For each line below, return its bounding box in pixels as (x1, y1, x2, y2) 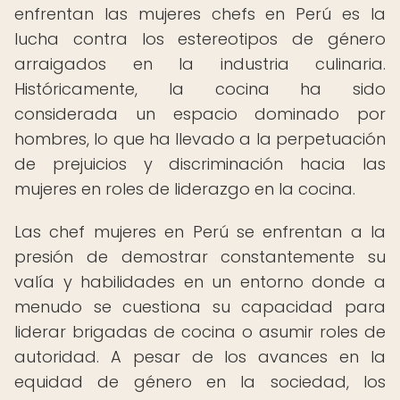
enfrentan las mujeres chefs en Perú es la (14, 3, 386, 25)
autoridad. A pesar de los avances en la (14, 346, 386, 368)
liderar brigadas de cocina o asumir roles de (14, 321, 386, 343)
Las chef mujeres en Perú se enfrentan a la (14, 221, 386, 243)
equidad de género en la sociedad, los (14, 371, 386, 393)
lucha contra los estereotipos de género (14, 28, 386, 50)
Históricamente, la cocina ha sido (14, 78, 386, 100)
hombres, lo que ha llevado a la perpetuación (14, 128, 386, 150)
